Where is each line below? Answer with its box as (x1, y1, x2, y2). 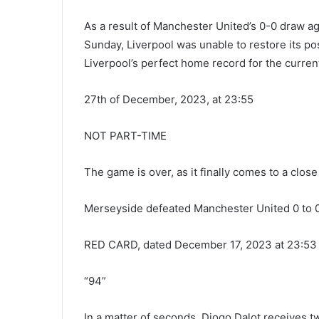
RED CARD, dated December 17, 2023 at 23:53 (84, 237, 317, 251)
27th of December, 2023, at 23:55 (84, 92, 253, 106)
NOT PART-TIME (84, 128, 167, 142)
